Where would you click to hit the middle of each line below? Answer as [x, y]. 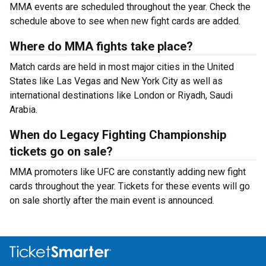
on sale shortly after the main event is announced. [113, 200]
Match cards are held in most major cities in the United [122, 67]
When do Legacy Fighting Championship [118, 135]
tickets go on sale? [61, 151]
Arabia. [23, 110]
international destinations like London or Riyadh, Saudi [121, 95]
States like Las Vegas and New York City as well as [116, 81]
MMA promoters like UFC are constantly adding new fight [128, 172]
